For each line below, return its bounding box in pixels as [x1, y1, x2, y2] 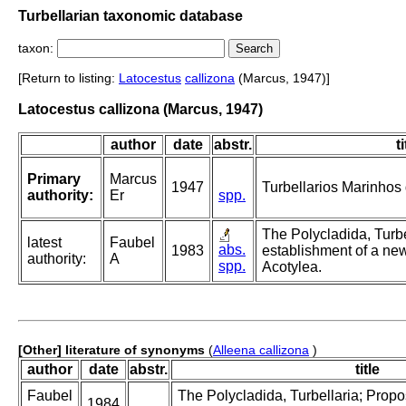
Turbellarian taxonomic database [18, 7, 243, 24]
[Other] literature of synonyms [18, 343, 205, 358]
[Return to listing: [18, 71, 119, 86]
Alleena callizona [213, 343, 309, 358]
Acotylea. [262, 259, 322, 275]
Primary [27, 171, 81, 188]
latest [27, 235, 62, 251]
